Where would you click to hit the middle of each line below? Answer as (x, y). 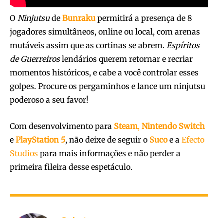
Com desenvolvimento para (62, 126)
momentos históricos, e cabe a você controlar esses (104, 72)
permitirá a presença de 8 (145, 18)
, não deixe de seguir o (107, 139)
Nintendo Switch (173, 126)
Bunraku (79, 18)
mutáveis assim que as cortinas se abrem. (88, 45)
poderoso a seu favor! (49, 100)
